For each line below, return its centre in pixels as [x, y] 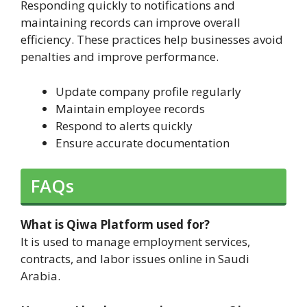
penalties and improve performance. [120, 57]
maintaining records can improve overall [131, 23]
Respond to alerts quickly [124, 125]
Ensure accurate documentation [143, 143]
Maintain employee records [130, 108]
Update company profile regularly [148, 91]
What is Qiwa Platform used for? [115, 225]
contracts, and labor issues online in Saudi [135, 259]
